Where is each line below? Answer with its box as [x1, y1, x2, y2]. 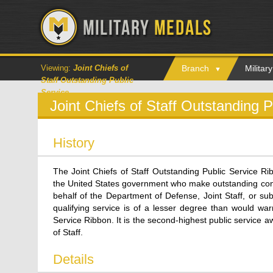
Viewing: [40, 63, 73, 73]
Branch [181, 63, 209, 73]
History [52, 135, 94, 151]
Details [52, 252, 94, 267]
